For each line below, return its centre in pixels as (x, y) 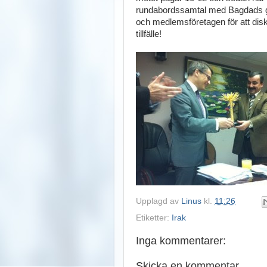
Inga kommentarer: (181, 241)
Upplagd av (159, 201)
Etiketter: (154, 218)
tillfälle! (149, 34)
